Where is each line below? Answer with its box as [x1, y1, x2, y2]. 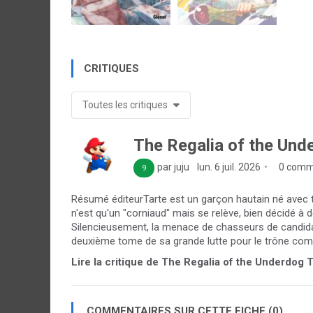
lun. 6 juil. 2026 [195, 161, 261, 173]
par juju [157, 161, 191, 173]
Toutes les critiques [82, 99, 170, 110]
